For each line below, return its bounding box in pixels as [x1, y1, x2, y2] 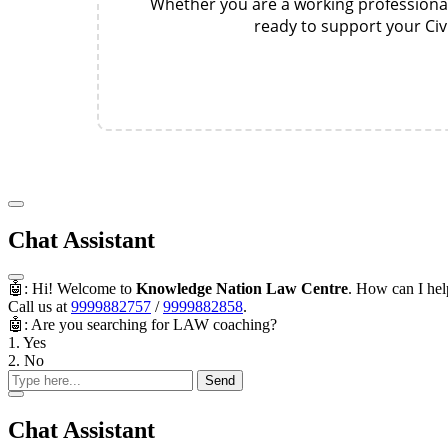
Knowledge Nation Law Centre [136, 279, 348, 297]
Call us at [8, 297, 71, 315]
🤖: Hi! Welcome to [8, 279, 136, 297]
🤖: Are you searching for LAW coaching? [8, 315, 277, 333]
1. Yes [8, 333, 46, 351]
